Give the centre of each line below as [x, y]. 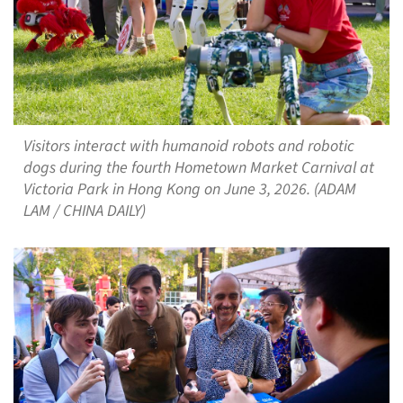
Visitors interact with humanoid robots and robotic [188, 146]
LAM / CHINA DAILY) [84, 210]
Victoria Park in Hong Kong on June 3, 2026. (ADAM [189, 189]
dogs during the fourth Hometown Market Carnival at [198, 167]
